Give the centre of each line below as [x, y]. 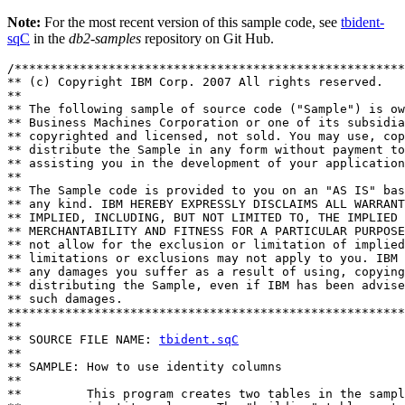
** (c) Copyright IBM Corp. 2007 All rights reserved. [195, 82]
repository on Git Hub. [207, 38]
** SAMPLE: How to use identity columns [148, 367]
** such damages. [65, 299]
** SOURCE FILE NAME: [83, 339]
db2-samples [105, 38]
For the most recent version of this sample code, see [191, 22]
